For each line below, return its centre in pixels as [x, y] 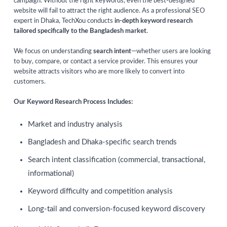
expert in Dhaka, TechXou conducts [64, 21]
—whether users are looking [171, 52]
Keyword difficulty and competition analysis [100, 192]
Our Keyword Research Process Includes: [73, 102]
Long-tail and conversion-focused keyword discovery [117, 209]
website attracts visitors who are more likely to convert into [99, 72]
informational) [51, 174]
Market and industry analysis [75, 125]
